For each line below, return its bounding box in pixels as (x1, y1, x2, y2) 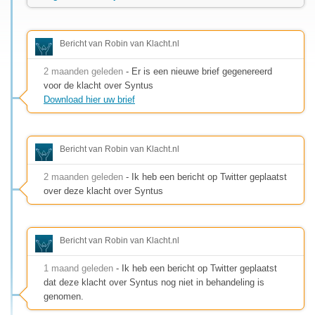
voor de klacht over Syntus (44, 79, 153, 91)
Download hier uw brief (44, 94, 135, 105)
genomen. (44, 290, 84, 302)
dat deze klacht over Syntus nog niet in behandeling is (44, 276, 264, 288)
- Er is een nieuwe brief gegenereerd (123, 65, 272, 77)
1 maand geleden (44, 262, 113, 274)
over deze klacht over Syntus (44, 185, 163, 196)
